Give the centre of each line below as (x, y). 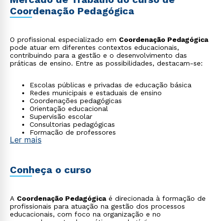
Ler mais (26, 140)
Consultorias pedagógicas (72, 124)
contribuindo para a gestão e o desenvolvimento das (98, 55)
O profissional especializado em (64, 39)
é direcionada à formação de (156, 198)
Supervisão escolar (61, 116)
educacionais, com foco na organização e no (85, 214)
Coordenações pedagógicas (76, 101)
